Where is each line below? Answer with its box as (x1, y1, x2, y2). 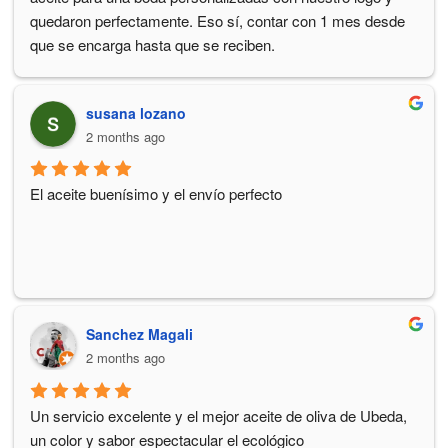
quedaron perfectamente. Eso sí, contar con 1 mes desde (30, 10, 405, 32)
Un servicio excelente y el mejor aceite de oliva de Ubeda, (30, 404, 407, 426)
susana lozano (86, 103, 186, 124)
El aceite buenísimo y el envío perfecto (30, 183, 282, 205)
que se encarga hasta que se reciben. (30, 34, 275, 56)
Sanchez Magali (86, 324, 193, 345)
